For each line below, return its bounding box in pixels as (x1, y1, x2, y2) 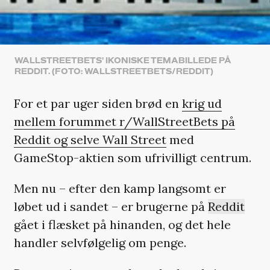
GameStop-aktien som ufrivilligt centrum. (13, 149, 251, 165)
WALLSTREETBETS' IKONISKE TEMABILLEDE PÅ (14, 55, 231, 66)
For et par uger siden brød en (13, 95, 182, 111)
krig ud (181, 95, 222, 111)
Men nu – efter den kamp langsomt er (13, 180, 226, 196)
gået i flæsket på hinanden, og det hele (13, 216, 231, 232)
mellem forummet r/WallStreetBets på (13, 113, 235, 129)
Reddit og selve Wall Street (13, 131, 166, 147)
